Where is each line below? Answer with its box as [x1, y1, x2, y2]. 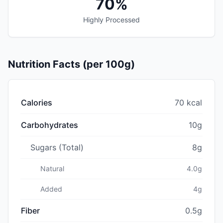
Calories [21, 97, 52, 108]
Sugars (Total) [30, 142, 84, 152]
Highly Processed [83, 15, 140, 24]
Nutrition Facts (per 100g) [8, 58, 135, 70]
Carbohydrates [21, 119, 78, 130]
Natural [40, 164, 64, 173]
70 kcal [175, 97, 202, 108]
